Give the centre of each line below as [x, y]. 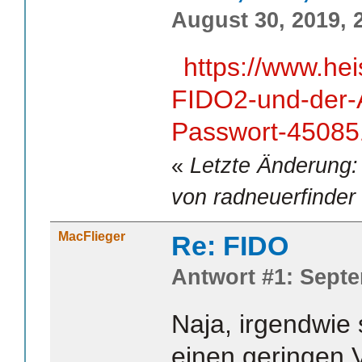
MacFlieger [92, 237]
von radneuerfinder [263, 198]
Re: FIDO [230, 246]
